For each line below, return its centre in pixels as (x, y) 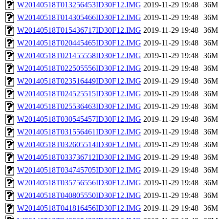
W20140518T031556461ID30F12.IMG (79, 132)
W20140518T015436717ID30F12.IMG (79, 30)
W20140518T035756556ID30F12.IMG (79, 183)
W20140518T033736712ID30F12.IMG (79, 157)
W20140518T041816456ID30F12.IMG (79, 208)
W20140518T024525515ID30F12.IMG (79, 94)
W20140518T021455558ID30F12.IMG (79, 56)
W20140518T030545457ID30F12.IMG (79, 119)
